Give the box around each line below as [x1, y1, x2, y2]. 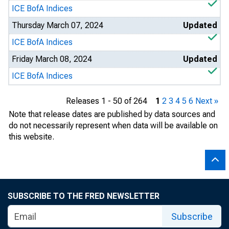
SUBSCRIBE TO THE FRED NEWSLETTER [8, 191, 159, 201]
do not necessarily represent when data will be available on [9, 121, 218, 130]
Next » [195, 96, 218, 106]
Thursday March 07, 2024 [12, 20, 103, 30]
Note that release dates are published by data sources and [9, 109, 215, 119]
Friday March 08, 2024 [12, 54, 92, 64]
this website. [9, 132, 54, 142]
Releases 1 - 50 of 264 [66, 96, 155, 106]
